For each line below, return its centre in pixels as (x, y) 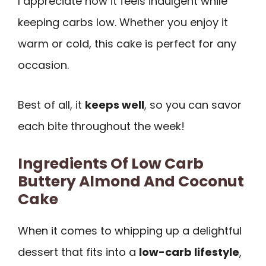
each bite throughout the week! (101, 126)
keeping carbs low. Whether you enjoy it (123, 23)
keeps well (115, 104)
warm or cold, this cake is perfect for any (127, 44)
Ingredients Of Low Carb (111, 164)
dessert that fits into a (78, 252)
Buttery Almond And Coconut (131, 182)
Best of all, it (51, 104)
